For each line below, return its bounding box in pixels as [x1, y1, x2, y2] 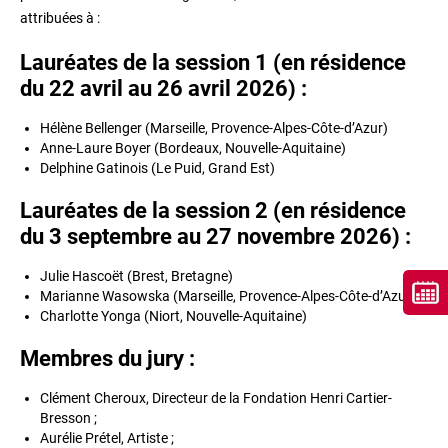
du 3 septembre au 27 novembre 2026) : [20, 224, 411, 249]
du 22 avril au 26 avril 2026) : [20, 76, 307, 101]
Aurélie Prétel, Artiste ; [40, 430, 174, 446]
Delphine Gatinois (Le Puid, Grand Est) [40, 160, 275, 176]
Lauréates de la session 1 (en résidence [20, 50, 406, 75]
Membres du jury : [20, 346, 195, 371]
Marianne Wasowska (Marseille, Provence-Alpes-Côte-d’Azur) [40, 288, 416, 304]
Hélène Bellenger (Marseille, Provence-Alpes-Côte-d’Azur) [40, 120, 388, 136]
